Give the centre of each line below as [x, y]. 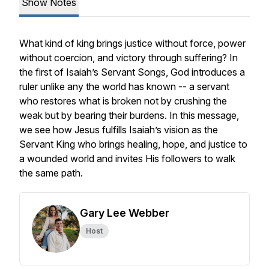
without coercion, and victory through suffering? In [128, 58]
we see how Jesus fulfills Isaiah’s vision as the [119, 130]
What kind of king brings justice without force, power [132, 43]
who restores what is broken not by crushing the [123, 101]
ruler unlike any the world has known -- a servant [124, 86]
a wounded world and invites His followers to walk [127, 159]
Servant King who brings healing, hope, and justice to [133, 144]
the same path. [51, 173]
